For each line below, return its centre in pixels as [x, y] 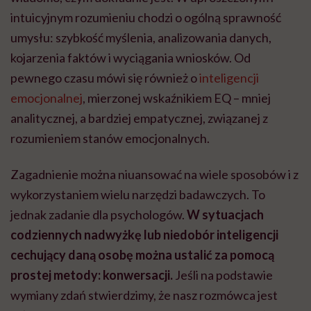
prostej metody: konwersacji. [92, 275]
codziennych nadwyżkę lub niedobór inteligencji [144, 235]
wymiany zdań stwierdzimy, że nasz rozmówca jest [144, 295]
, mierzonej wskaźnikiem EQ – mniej [177, 98]
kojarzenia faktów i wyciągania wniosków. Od [131, 58]
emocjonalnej [47, 98]
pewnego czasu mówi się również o [105, 78]
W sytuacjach [225, 215]
